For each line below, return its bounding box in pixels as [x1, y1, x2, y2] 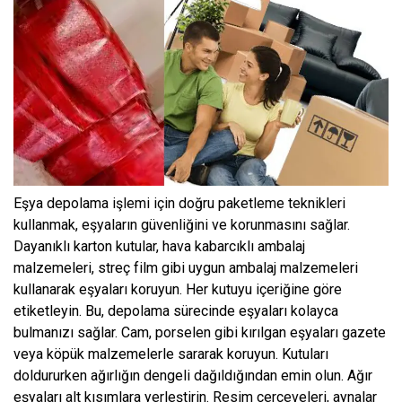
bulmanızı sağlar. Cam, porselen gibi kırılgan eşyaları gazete [13, 323, 386, 341]
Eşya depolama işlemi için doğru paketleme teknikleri [13, 194, 345, 212]
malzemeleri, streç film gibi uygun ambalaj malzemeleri [13, 258, 358, 276]
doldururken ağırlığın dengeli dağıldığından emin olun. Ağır [13, 366, 372, 384]
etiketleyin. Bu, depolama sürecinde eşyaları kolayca [13, 301, 338, 319]
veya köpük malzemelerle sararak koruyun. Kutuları [13, 345, 328, 363]
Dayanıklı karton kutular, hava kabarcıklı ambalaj [13, 237, 305, 255]
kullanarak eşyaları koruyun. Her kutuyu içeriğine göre [13, 280, 342, 298]
